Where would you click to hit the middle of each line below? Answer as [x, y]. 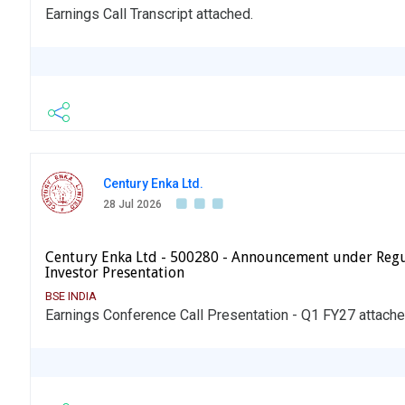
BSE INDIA [71, 297]
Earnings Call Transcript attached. [149, 14]
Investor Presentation [115, 273]
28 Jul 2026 [132, 205]
